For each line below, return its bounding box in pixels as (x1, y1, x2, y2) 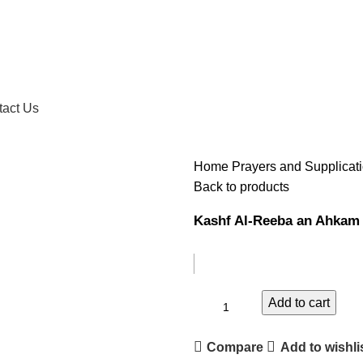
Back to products (194, 180, 289, 194)
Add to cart (268, 296, 330, 310)
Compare (207, 340, 264, 354)
